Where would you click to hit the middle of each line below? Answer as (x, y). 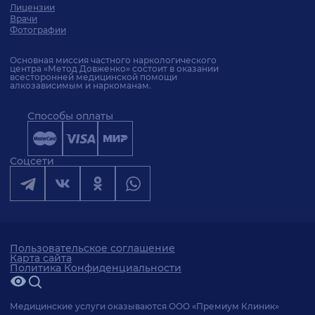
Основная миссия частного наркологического (113, 60)
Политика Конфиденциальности (96, 268)
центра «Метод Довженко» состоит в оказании (114, 69)
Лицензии (32, 7)
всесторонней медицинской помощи (94, 77)
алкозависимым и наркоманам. (81, 85)
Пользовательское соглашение (92, 248)
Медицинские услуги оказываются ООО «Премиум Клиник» (144, 306)
